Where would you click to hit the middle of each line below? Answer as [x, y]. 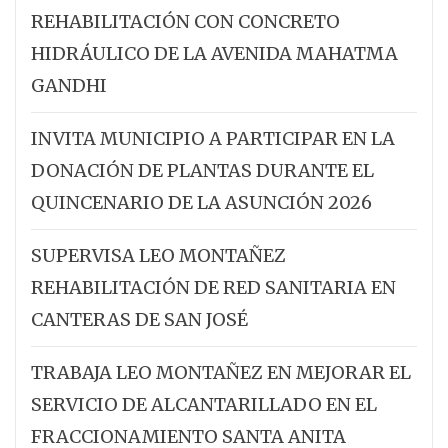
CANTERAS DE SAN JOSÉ [139, 319]
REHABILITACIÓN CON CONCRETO [185, 21]
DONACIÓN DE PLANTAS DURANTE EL [202, 170]
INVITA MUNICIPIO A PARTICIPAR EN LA [213, 138]
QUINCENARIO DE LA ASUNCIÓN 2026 [201, 202]
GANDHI [69, 85]
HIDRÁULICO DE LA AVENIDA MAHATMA [214, 53]
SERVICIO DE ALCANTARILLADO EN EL [204, 404]
